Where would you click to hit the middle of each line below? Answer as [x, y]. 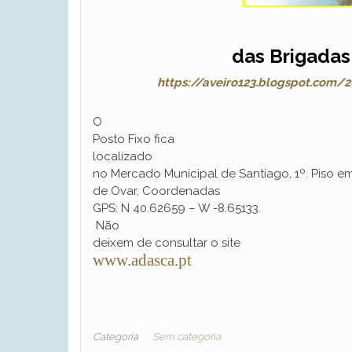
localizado [123, 156]
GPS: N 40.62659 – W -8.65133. [177, 208]
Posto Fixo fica [134, 139]
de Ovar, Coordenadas [156, 191]
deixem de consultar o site [167, 242]
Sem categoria [187, 337]
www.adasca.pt [142, 260]
